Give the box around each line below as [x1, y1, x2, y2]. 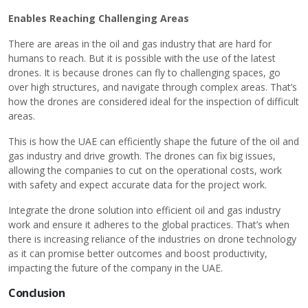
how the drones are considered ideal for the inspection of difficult [8, 95, 299, 108]
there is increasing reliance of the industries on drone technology [8, 232, 296, 245]
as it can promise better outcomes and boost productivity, [8, 247, 267, 260]
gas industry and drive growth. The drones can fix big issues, [8, 149, 276, 162]
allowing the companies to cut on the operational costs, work [8, 164, 282, 177]
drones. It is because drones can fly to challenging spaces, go [8, 66, 280, 79]
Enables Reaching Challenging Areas [8, 12, 189, 25]
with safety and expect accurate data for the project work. [8, 178, 267, 191]
